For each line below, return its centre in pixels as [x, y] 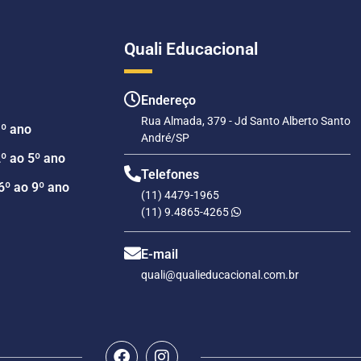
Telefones [170, 175]
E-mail [159, 255]
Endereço [168, 101]
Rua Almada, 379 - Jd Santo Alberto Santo [245, 121]
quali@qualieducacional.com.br [220, 275]
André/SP [165, 138]
